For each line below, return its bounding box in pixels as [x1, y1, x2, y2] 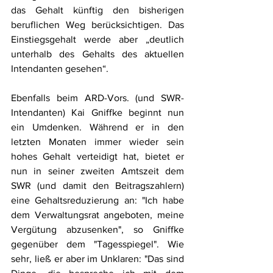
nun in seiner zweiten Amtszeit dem [11, 165, 184, 176]
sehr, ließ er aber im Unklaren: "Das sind [11, 253, 184, 264]
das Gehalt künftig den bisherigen [11, 4, 184, 15]
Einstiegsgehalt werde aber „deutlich [11, 34, 184, 44]
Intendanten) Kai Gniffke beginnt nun [11, 107, 184, 118]
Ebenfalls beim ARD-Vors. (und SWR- [11, 92, 184, 103]
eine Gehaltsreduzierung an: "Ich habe [11, 194, 184, 205]
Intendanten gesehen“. [11, 63, 108, 74]
